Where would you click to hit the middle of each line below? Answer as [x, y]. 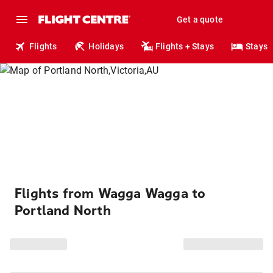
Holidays [106, 46]
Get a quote [200, 19]
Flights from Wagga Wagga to [110, 194]
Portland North [63, 211]
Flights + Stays [185, 46]
